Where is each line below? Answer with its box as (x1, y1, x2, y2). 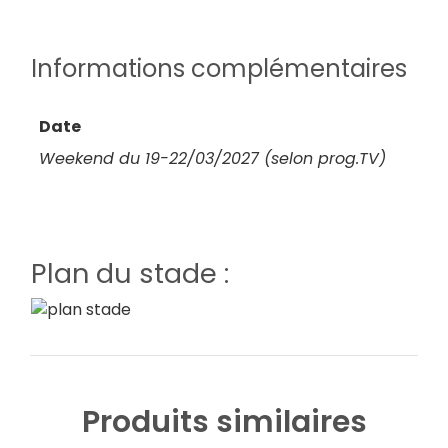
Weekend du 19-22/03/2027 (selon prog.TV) (39, 146, 386, 170)
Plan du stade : (31, 254, 229, 292)
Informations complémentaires (31, 51, 407, 85)
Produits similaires (81, 401, 367, 444)
